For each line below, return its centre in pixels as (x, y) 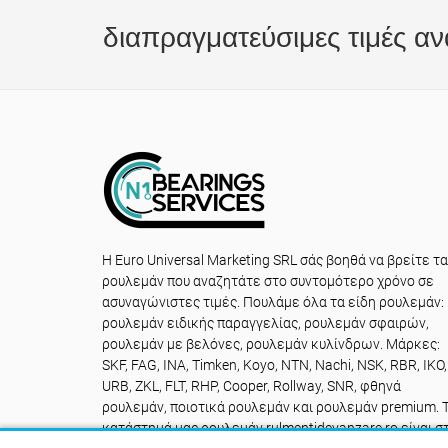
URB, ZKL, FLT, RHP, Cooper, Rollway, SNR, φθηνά (251, 386)
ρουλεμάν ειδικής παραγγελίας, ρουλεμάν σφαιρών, (265, 323)
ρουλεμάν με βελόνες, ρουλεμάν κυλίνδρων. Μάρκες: (271, 344)
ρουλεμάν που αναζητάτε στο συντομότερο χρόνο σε (268, 281)
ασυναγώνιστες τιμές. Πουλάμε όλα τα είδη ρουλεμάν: (273, 302)
